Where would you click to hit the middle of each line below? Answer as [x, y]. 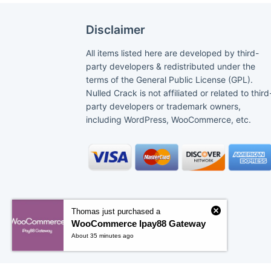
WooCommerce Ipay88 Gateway [139, 224]
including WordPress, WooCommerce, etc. [168, 120]
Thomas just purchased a [116, 211]
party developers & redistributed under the [171, 67]
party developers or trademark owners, [163, 106]
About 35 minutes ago [103, 236]
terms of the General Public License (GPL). [169, 80]
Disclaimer [116, 30]
